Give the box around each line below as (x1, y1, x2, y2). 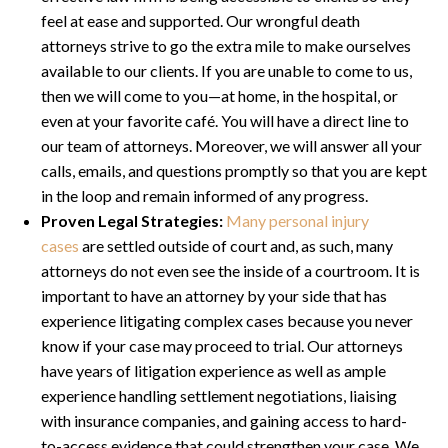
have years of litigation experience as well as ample (41, 361, 386, 381)
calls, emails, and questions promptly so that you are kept (41, 161, 427, 181)
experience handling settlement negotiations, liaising (41, 386, 397, 406)
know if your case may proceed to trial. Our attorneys (41, 336, 403, 356)
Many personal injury (226, 211, 369, 231)
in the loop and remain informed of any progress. (41, 186, 368, 206)
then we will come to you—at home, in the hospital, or (41, 86, 398, 106)
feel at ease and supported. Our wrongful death (41, 11, 360, 31)
